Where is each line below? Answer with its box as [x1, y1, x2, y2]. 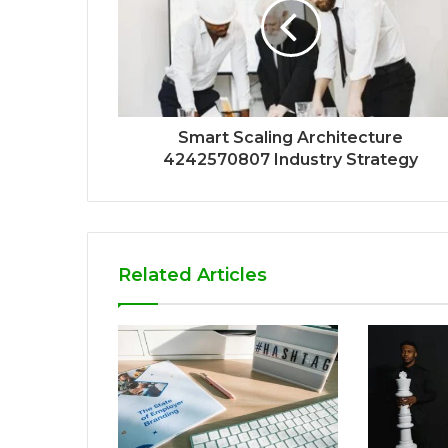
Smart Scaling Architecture [178, 127, 403, 147]
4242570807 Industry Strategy [163, 149, 418, 169]
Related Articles [118, 263, 267, 286]
